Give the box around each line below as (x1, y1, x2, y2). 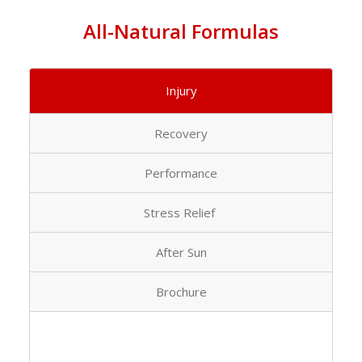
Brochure (155, 284, 207, 301)
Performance (145, 165, 217, 182)
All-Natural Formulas (83, 18, 279, 45)
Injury (165, 82, 197, 99)
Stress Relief (144, 204, 218, 221)
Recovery (154, 125, 208, 142)
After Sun (155, 244, 207, 261)
